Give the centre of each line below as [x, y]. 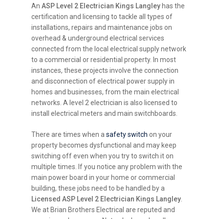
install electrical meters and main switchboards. [105, 113]
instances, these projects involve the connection [105, 70]
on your [160, 134]
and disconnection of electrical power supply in [103, 81]
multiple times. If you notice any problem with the [107, 166]
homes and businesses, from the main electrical [105, 92]
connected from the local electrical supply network [109, 49]
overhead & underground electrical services [98, 38]
